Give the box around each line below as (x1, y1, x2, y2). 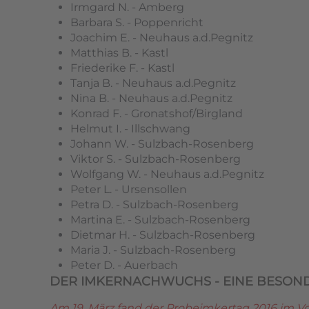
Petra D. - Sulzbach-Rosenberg (70, 198, 239, 212)
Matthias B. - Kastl (70, 46, 168, 60)
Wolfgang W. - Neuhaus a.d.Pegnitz (70, 168, 264, 181)
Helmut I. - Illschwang (70, 122, 190, 136)
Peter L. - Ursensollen (70, 183, 187, 197)
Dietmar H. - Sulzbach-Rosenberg (70, 228, 255, 242)
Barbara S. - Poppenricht (70, 16, 203, 30)
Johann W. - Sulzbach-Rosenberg (70, 137, 254, 151)
